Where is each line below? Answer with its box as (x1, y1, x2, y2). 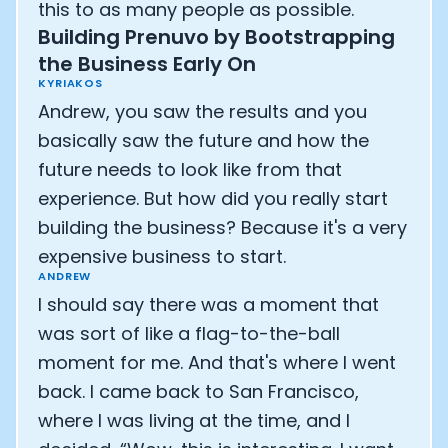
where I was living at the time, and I (38, 408, 350, 433)
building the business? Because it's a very (38, 215, 407, 240)
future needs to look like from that (38, 157, 342, 182)
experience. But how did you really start (38, 186, 388, 211)
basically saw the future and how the (38, 128, 369, 153)
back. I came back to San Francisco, (38, 379, 359, 404)
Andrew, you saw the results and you (38, 99, 367, 124)
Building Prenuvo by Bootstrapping (38, 23, 395, 51)
